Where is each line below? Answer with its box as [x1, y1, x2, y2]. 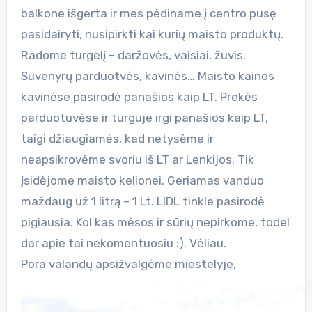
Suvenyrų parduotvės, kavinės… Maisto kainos [20, 68, 274, 83]
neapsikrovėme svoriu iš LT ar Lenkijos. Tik [20, 152, 254, 166]
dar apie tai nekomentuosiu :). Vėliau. [20, 235, 226, 250]
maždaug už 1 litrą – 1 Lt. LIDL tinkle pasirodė [20, 194, 265, 208]
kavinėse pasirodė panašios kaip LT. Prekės [20, 89, 258, 104]
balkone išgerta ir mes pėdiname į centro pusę [20, 6, 276, 20]
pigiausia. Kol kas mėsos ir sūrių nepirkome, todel [20, 214, 290, 229]
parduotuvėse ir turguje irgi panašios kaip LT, [20, 110, 268, 125]
